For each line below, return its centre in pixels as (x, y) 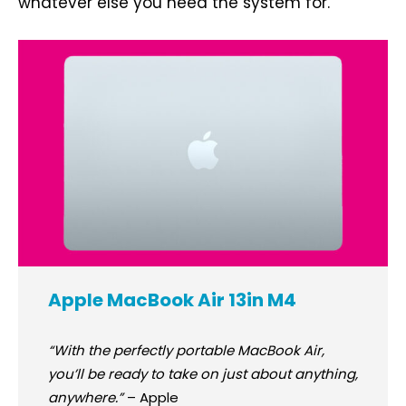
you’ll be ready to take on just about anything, (203, 374)
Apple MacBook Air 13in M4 (172, 300)
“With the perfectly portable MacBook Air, (186, 351)
